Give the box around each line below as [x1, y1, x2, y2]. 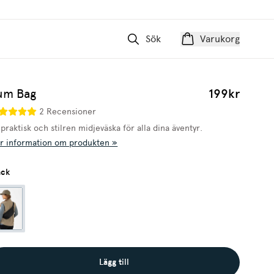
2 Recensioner [39, 106, 97, 117]
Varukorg [200, 32, 240, 45]
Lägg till [99, 257, 130, 267]
